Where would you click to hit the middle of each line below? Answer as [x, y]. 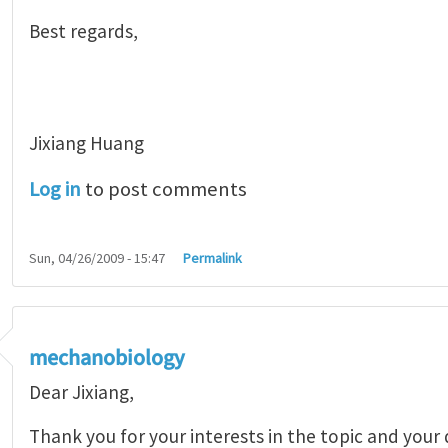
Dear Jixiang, [81, 391]
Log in [55, 188]
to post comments [164, 188]
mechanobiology [107, 358]
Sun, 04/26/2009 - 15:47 [97, 257]
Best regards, [83, 30]
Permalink [213, 257]
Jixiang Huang [86, 142]
